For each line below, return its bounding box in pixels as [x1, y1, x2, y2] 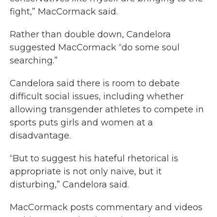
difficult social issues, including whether [10, 91, 184, 102]
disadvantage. [10, 130, 71, 141]
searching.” [10, 55, 58, 66]
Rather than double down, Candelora [10, 29, 171, 40]
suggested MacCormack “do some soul [10, 42, 180, 53]
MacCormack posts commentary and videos [10, 202, 202, 213]
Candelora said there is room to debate [10, 78, 180, 89]
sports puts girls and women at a [10, 117, 153, 128]
